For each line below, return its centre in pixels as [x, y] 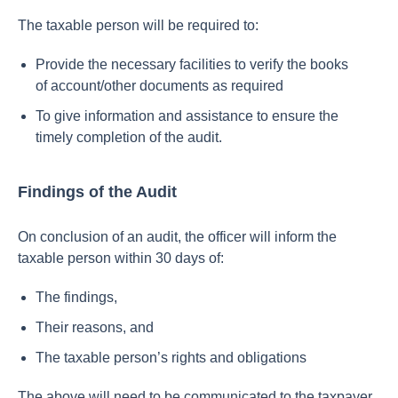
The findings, [76, 297]
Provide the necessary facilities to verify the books [192, 64]
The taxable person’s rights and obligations [171, 358]
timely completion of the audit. [129, 137]
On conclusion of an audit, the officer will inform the [177, 237]
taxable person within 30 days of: [121, 258]
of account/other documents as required [159, 86]
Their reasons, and [95, 327]
